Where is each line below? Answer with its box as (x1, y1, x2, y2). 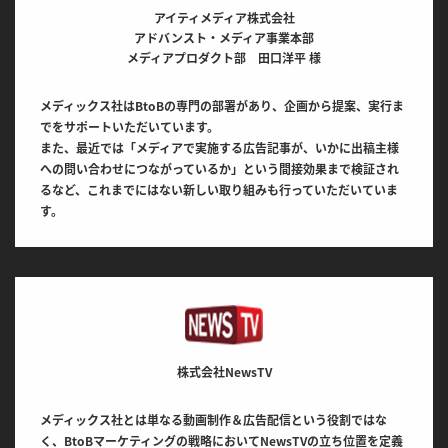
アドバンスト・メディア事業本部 (134, 29, 314, 48)
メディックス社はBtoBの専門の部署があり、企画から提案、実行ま (40, 97, 404, 116)
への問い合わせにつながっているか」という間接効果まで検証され (40, 160, 399, 179)
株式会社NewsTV (176, 363, 272, 382)
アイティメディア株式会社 (153, 9, 295, 28)
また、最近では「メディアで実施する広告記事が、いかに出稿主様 (40, 139, 399, 158)
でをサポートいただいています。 (40, 118, 219, 137)
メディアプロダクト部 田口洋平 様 (127, 49, 321, 68)
